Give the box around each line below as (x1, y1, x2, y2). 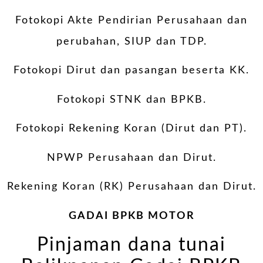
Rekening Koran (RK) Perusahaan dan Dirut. (6, 181, 257, 193)
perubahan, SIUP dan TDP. (56, 36, 207, 47)
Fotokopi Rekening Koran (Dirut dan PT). (16, 123, 247, 134)
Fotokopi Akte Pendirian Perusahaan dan (15, 15, 248, 26)
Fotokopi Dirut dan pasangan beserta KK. (14, 65, 249, 76)
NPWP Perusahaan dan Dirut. (46, 152, 217, 163)
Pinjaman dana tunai (37, 236, 226, 255)
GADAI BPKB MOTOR (68, 210, 195, 221)
